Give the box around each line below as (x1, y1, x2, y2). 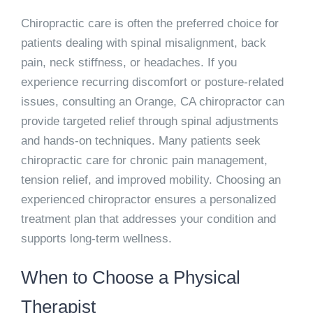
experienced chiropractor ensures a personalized (20, 193, 276, 207)
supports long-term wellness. (20, 232, 172, 246)
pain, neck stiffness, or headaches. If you (20, 56, 237, 70)
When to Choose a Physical (20, 268, 240, 288)
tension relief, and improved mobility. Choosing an (20, 173, 281, 187)
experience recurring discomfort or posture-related (20, 75, 284, 89)
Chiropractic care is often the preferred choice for (20, 17, 279, 31)
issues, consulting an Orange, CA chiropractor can (20, 95, 284, 109)
